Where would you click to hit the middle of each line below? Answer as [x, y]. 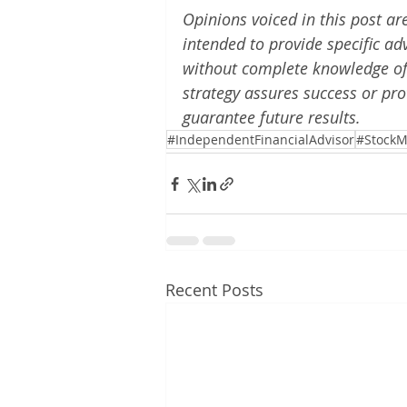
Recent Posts [214, 290]
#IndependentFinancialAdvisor [261, 139]
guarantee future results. [272, 117]
